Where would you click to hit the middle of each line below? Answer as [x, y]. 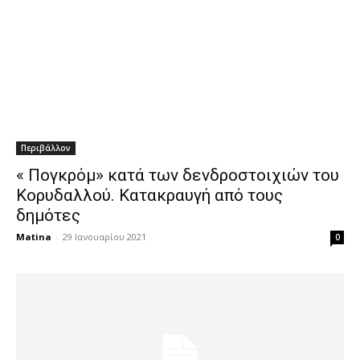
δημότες [48, 215]
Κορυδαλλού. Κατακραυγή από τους [149, 195]
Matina [34, 237]
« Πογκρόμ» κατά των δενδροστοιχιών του [178, 175]
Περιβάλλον [46, 148]
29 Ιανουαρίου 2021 [104, 237]
